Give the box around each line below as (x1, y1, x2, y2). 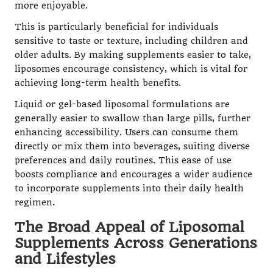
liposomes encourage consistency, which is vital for (15, 63, 247, 74)
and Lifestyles (15, 250, 116, 268)
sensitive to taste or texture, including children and (15, 35, 248, 46)
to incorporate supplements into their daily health (15, 183, 244, 194)
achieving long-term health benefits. (15, 77, 181, 88)
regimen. (15, 197, 55, 208)
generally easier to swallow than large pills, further (15, 113, 250, 124)
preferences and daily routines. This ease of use (15, 155, 232, 166)
